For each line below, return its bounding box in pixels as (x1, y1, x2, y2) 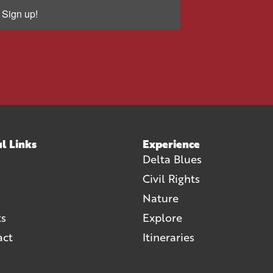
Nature (143, 190, 179, 207)
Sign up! (1, 7, 38, 21)
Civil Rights (143, 171, 200, 187)
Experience (143, 136, 200, 152)
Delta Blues (143, 151, 202, 168)
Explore (143, 210, 182, 226)
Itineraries (143, 229, 194, 246)
